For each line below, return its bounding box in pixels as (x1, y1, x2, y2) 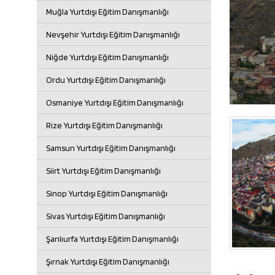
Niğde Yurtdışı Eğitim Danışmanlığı (46, 52, 169, 62)
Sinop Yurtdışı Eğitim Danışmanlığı (46, 188, 168, 198)
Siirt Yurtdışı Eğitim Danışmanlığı (46, 166, 161, 176)
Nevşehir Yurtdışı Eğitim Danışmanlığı (46, 29, 180, 39)
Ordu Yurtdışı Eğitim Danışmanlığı (46, 75, 166, 85)
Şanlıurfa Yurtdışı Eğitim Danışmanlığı (46, 234, 179, 244)
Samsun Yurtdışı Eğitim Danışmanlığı (46, 143, 176, 153)
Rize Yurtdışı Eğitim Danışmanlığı (46, 120, 163, 130)
